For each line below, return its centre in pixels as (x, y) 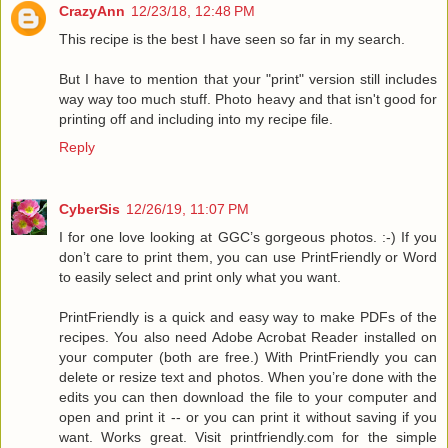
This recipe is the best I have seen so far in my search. (232, 38)
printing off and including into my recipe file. (196, 118)
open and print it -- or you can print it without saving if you (248, 416)
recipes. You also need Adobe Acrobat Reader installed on (248, 336)
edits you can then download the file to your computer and (248, 396)
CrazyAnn (92, 10)
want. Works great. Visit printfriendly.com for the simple (248, 436)
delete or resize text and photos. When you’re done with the (248, 376)
